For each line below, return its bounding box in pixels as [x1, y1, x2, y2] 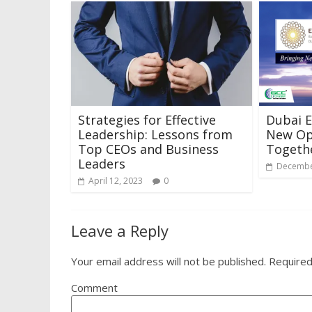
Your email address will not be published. [71, 253, 266, 268]
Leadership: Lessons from [78, 125, 233, 143]
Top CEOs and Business [78, 140, 219, 157]
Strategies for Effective [78, 111, 216, 128]
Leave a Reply [71, 219, 169, 241]
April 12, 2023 [88, 174, 143, 187]
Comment [71, 280, 118, 295]
